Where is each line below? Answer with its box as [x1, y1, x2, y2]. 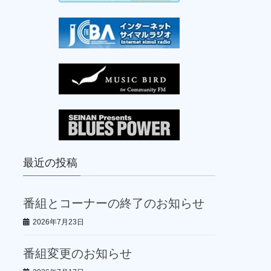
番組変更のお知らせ [22, 247, 132, 261]
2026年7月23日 [32, 217, 84, 226]
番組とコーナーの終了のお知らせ [22, 196, 204, 210]
